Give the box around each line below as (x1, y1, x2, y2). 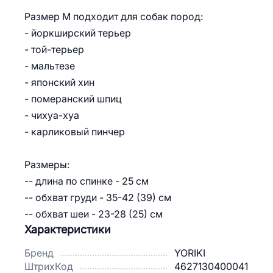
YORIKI (174, 247, 205, 258)
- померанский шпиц (24, 93, 122, 104)
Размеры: (24, 159, 69, 170)
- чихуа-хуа (24, 110, 79, 121)
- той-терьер (24, 44, 84, 55)
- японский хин (24, 77, 94, 88)
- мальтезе (24, 60, 75, 71)
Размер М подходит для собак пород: (24, 11, 203, 22)
